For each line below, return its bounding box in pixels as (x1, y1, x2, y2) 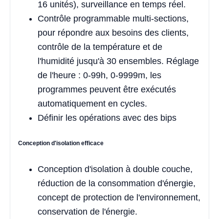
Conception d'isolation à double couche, (38, 164, 193, 174)
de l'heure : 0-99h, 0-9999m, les (38, 70, 161, 81)
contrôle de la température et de (38, 42, 162, 52)
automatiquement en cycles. (38, 99, 147, 109)
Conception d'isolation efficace (18, 140, 104, 147)
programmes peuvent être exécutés (38, 85, 176, 95)
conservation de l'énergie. (38, 206, 137, 217)
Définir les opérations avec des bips (38, 113, 176, 123)
